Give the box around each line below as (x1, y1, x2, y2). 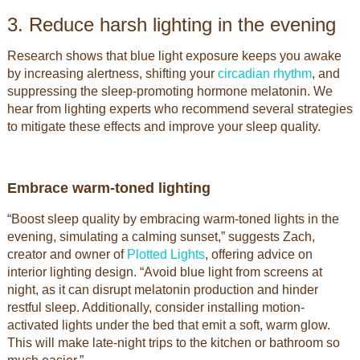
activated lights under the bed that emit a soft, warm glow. (6, 318, 330, 332)
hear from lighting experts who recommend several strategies (6, 102, 353, 116)
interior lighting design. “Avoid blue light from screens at (6, 265, 322, 279)
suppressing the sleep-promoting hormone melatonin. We (6, 84, 333, 98)
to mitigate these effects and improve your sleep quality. (6, 120, 321, 133)
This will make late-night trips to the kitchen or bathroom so (6, 336, 340, 350)
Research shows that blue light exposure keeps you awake (6, 49, 342, 63)
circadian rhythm (217, 67, 312, 80)
